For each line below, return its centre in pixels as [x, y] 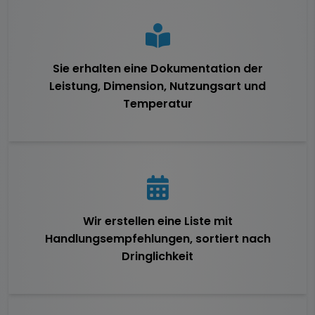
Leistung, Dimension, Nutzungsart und [157, 86]
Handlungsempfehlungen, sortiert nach [157, 238]
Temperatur [157, 104]
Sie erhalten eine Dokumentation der [157, 69]
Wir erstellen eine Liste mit [157, 221]
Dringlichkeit [157, 256]
